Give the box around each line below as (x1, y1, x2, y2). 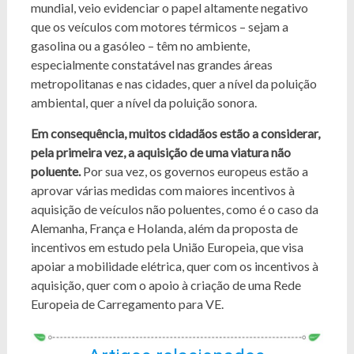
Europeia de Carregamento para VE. (30, 296, 224, 311)
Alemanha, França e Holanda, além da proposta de (30, 220, 298, 235)
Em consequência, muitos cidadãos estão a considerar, (30, 125, 320, 141)
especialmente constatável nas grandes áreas (30, 56, 273, 72)
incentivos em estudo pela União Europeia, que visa (30, 239, 303, 254)
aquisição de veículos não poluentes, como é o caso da (30, 201, 318, 217)
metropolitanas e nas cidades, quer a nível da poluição (30, 75, 317, 91)
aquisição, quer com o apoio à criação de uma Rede (30, 277, 301, 292)
